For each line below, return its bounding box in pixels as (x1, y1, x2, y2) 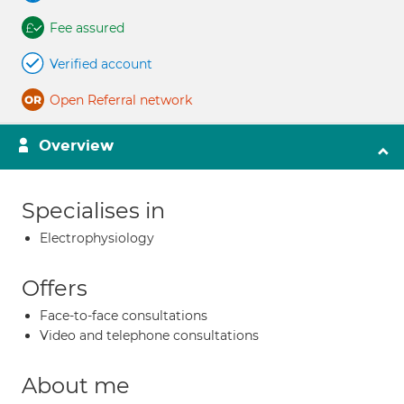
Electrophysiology (40, 230, 154, 246)
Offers (22, 275, 87, 301)
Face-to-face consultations (40, 308, 207, 324)
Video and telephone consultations (40, 327, 259, 344)
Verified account (50, 56, 152, 72)
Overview (39, 136, 114, 155)
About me (22, 372, 130, 399)
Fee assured (50, 20, 124, 36)
